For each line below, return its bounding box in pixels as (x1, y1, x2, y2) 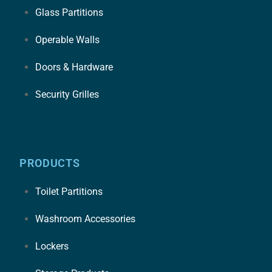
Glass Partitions (35, 6, 103, 18)
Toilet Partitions (35, 186, 103, 198)
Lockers (35, 240, 69, 253)
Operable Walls (35, 33, 100, 46)
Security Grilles (35, 88, 99, 100)
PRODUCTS (19, 157, 81, 170)
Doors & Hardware (35, 61, 113, 73)
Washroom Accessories (35, 213, 135, 225)
